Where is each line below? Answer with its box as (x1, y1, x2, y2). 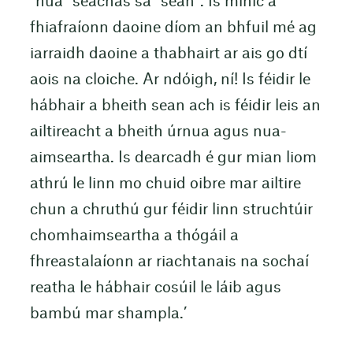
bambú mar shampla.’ (29, 306, 187, 321)
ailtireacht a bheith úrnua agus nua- (29, 124, 287, 139)
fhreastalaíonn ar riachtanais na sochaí (29, 254, 309, 269)
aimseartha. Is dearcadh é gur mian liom (29, 150, 317, 165)
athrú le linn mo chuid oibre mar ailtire (29, 176, 301, 191)
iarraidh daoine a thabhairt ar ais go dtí (29, 46, 307, 61)
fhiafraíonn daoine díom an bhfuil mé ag (29, 20, 317, 35)
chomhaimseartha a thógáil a (29, 228, 239, 243)
